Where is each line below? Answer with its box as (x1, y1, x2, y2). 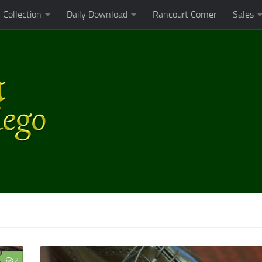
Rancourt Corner (153, 9, 216, 20)
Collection (3, 9, 42, 20)
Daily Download (67, 9, 127, 20)
